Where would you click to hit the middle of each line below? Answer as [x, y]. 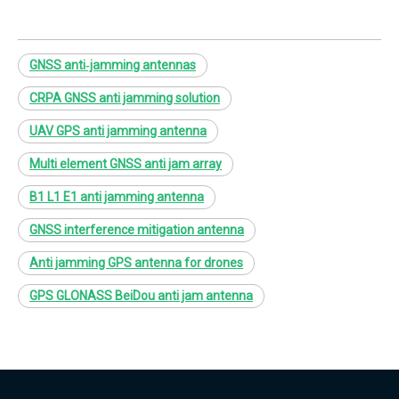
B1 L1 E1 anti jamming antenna [117, 196]
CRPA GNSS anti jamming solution [125, 98]
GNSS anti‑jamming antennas [113, 65]
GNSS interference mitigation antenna [137, 229]
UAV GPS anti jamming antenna [118, 130]
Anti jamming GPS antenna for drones [136, 262]
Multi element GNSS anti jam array [126, 163]
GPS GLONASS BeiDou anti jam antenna [141, 295]
